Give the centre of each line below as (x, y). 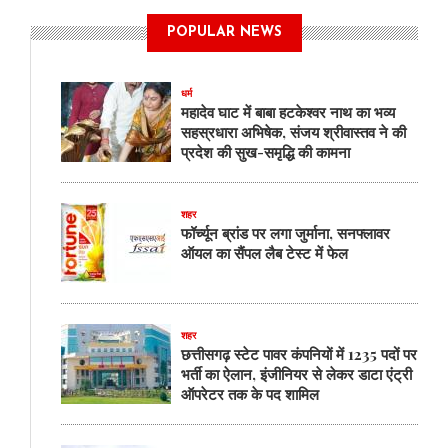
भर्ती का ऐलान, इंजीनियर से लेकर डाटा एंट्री (296, 373)
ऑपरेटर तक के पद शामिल (250, 393)
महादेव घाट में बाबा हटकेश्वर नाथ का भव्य (288, 111)
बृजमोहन (233, 141)
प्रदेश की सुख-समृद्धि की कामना (265, 151)
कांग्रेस (229, 101)
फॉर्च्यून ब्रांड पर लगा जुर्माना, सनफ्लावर (285, 232)
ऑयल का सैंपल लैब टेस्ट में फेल (264, 252)
